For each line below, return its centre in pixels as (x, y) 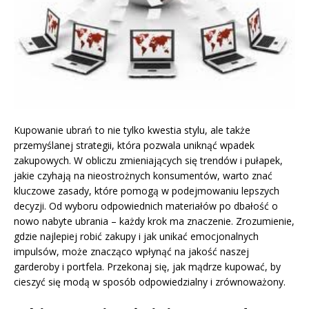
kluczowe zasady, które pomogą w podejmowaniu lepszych (147, 190)
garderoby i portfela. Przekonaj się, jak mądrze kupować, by (147, 266)
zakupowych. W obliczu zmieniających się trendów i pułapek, (148, 160)
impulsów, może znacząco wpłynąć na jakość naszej (131, 251)
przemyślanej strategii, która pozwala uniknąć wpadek (134, 145)
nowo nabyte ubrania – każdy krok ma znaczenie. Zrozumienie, (154, 221)
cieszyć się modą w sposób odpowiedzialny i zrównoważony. (150, 281)
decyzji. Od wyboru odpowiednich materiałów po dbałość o (146, 206)
